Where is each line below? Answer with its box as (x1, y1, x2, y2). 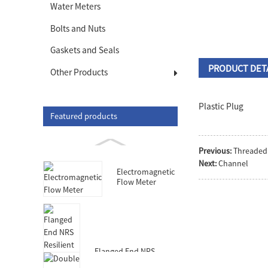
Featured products (50, 110, 117, 121)
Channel (218, 157, 249, 169)
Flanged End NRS (95, 245, 155, 257)
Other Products (50, 66, 108, 78)
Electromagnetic (117, 166, 175, 177)
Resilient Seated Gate (95, 255, 170, 267)
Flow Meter (117, 176, 156, 187)
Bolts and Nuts (50, 22, 105, 34)
